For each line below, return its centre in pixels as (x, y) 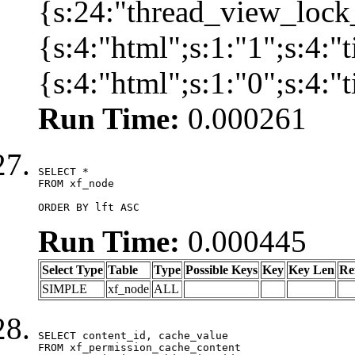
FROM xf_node (76, 183)
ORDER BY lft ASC (89, 207)
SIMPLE (65, 288)
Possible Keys (221, 269)
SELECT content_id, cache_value (133, 335)
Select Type (73, 269)
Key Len (311, 269)
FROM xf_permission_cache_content (139, 347)
